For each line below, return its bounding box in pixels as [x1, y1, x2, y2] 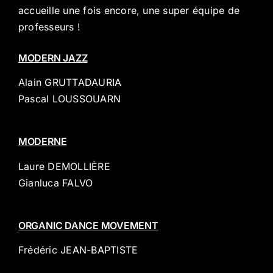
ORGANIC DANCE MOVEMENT [18, 219, 158, 232]
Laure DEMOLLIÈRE [18, 160, 110, 172]
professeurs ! [18, 21, 81, 34]
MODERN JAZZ [18, 51, 88, 64]
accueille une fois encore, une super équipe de [18, 4, 240, 17]
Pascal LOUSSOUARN [18, 93, 121, 105]
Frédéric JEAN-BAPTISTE [18, 244, 138, 257]
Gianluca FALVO [18, 176, 93, 189]
